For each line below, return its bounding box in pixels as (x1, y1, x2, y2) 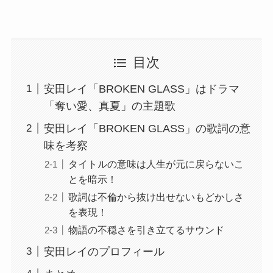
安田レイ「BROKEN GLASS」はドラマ (43, 83, 239, 95)
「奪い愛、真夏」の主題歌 (43, 100, 175, 112)
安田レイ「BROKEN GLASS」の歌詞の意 (43, 122, 250, 135)
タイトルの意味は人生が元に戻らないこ (68, 158, 244, 169)
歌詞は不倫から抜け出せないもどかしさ (68, 191, 244, 203)
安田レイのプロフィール (43, 246, 165, 258)
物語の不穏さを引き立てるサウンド (68, 224, 224, 236)
